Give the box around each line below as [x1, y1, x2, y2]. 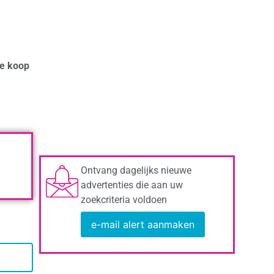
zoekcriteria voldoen [81, 194, 167, 206]
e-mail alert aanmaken [91, 218, 194, 231]
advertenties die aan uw [81, 179, 183, 191]
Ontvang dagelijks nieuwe [81, 165, 191, 176]
